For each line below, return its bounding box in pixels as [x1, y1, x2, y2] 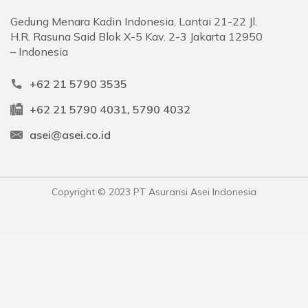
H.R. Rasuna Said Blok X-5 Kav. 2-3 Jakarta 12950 [10, 30, 263, 43]
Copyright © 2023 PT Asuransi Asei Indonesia [52, 186, 256, 198]
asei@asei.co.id [30, 128, 111, 142]
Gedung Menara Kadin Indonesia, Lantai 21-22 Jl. [10, 14, 257, 28]
